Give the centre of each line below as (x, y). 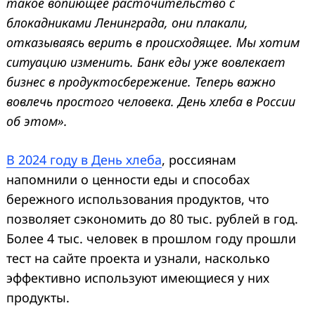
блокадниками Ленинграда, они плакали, (127, 22)
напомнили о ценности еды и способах (128, 179)
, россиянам (199, 159)
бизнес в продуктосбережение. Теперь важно (141, 81)
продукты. (38, 297)
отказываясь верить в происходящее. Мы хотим (153, 42)
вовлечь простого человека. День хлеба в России (151, 101)
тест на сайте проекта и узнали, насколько (138, 258)
